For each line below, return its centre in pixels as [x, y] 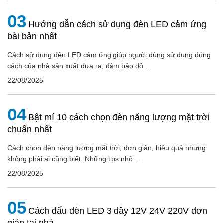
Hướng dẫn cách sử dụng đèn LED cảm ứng [117, 24]
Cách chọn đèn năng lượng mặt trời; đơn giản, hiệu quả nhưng [107, 148]
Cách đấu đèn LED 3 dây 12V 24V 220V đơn [118, 210]
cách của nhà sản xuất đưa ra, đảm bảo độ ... [79, 65]
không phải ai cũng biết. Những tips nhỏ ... [74, 159]
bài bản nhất [32, 36]
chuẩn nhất [30, 129]
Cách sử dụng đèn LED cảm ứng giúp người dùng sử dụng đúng [109, 55]
